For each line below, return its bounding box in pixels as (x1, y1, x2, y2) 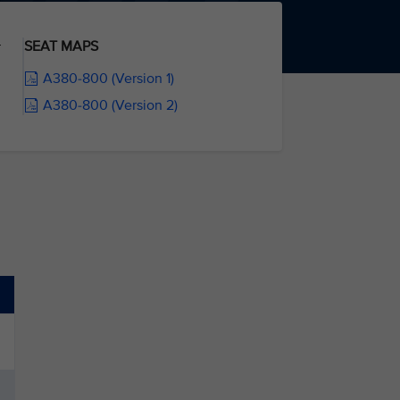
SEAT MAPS (23, 37, 98, 55)
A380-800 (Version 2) (42, 96, 178, 114)
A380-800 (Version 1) (42, 70, 174, 87)
